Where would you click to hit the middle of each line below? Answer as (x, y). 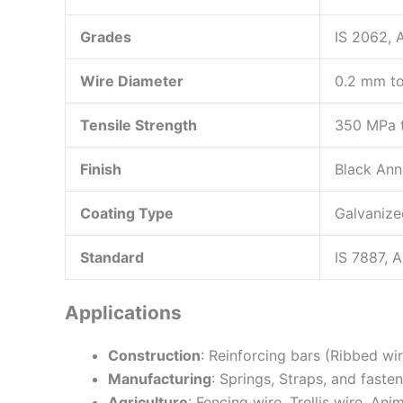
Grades (106, 36)
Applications (123, 312)
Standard (112, 257)
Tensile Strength (139, 125)
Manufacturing (160, 378)
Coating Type (127, 213)
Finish (101, 169)
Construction (154, 355)
